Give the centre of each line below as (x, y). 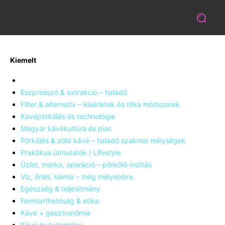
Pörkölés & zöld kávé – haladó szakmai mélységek (103, 141)
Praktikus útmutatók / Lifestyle (71, 153)
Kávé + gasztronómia (55, 213)
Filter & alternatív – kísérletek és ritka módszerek (100, 104)
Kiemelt (23, 60)
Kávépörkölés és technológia (68, 117)
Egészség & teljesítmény (61, 189)
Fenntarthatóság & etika (60, 201)
